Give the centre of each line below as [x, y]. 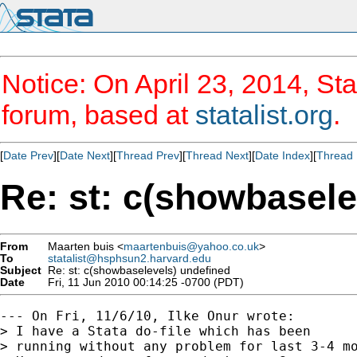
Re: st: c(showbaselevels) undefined [136, 270]
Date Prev [28, 155]
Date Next [85, 155]
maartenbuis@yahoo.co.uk [191, 246]
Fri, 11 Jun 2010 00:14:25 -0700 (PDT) [143, 282]
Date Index [282, 155]
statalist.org [264, 115]
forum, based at [98, 115]
